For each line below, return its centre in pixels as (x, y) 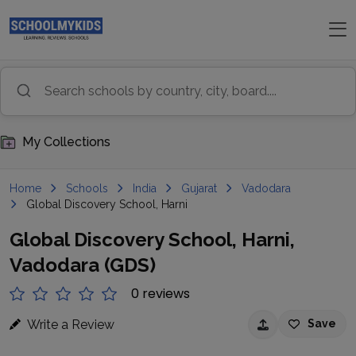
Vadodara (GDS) (83, 265)
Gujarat (199, 188)
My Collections (66, 142)
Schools (87, 188)
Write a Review (71, 324)
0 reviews (161, 294)
